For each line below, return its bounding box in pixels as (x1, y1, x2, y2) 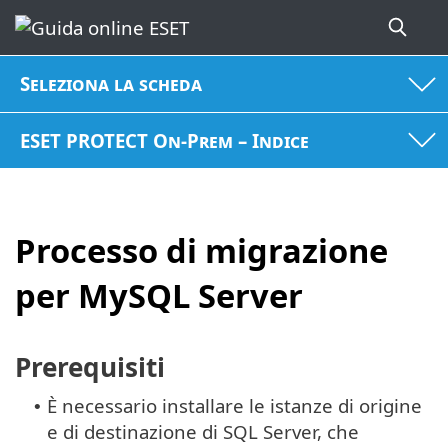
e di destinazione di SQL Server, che (47, 418, 359, 444)
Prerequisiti (15, 348, 165, 385)
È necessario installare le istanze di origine (47, 392, 422, 418)
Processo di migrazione (15, 228, 388, 274)
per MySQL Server (15, 273, 303, 319)
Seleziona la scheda (20, 71, 203, 97)
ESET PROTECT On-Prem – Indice (20, 127, 310, 153)
